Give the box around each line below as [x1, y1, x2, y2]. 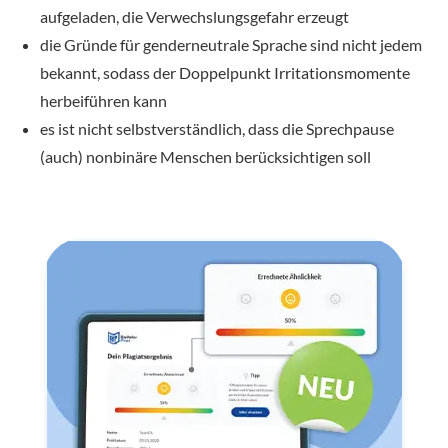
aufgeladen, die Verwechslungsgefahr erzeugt [40, 7, 349, 27]
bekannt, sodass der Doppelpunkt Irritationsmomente [40, 63, 410, 83]
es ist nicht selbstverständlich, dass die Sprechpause [40, 119, 394, 139]
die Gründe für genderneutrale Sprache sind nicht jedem [40, 35, 422, 55]
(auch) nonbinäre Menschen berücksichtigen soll [40, 147, 371, 167]
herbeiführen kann [40, 91, 167, 111]
